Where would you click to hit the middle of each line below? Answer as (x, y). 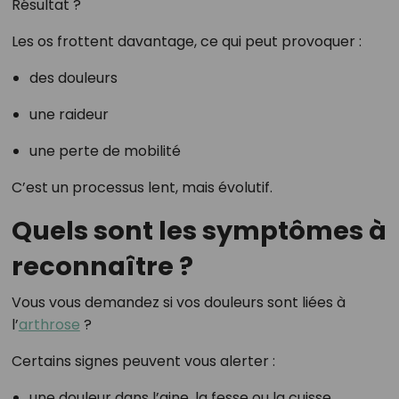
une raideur (69, 115)
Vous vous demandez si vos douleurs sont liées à (178, 303)
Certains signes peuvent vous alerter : (143, 362)
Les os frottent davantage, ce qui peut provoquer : (186, 42)
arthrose (49, 325)
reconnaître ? (102, 267)
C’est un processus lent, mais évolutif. (142, 188)
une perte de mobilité (105, 151)
